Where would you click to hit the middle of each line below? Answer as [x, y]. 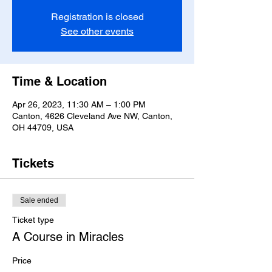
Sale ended [39, 200]
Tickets [33, 163]
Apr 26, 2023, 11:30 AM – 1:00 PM [79, 104]
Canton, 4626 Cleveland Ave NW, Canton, [92, 116]
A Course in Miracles [68, 237]
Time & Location [59, 81]
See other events [97, 31]
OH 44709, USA [43, 127]
